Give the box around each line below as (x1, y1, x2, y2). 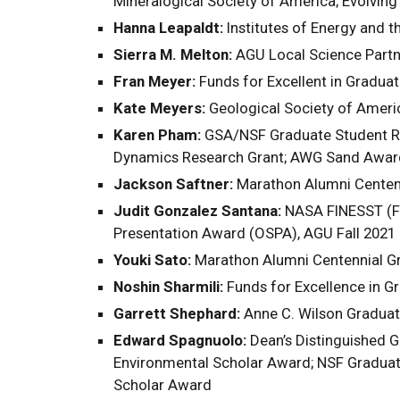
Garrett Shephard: (113, 304, 240, 323)
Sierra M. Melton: (113, 46, 232, 64)
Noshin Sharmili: (113, 278, 227, 296)
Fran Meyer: (113, 72, 196, 91)
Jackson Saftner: (113, 175, 233, 194)
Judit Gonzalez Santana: (113, 202, 281, 221)
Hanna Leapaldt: (113, 19, 223, 37)
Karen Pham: (113, 126, 201, 145)
